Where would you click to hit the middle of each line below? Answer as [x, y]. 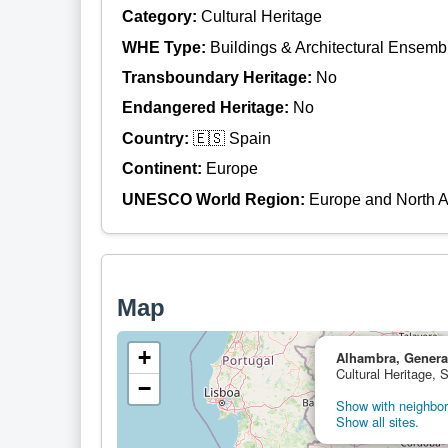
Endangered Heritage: [207, 108]
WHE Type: [165, 47]
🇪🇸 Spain [231, 138]
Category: [161, 17]
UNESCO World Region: [215, 199]
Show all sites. [377, 421]
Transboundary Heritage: [218, 78]
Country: [157, 138]
